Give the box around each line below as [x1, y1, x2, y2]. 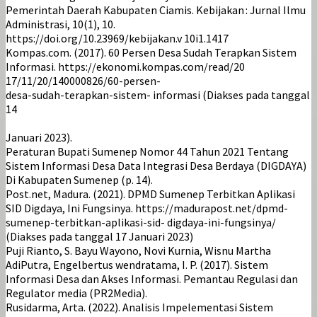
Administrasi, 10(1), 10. [6, 16, 115, 31]
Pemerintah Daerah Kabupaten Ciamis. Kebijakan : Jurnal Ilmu [6, 2, 306, 17]
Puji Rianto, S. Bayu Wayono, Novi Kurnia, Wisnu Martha [6, 243, 271, 258]
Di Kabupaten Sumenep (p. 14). [6, 172, 153, 187]
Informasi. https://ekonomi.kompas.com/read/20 [6, 59, 245, 74]
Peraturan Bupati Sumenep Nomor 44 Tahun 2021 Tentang [6, 144, 289, 158]
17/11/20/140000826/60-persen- [6, 73, 161, 88]
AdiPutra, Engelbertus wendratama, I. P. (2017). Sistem [6, 257, 268, 272]
